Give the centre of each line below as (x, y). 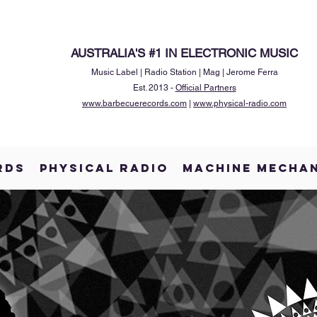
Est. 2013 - (154, 88)
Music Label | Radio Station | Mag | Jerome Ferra (184, 72)
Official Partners (206, 88)
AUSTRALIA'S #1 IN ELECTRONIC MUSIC (184, 53)
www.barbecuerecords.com (134, 103)
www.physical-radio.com (240, 103)
